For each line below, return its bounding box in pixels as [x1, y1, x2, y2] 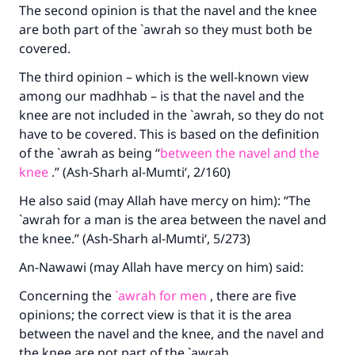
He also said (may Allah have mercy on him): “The [19, 192, 311, 209]
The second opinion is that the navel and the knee [19, 2, 317, 19]
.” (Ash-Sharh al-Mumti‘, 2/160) [48, 163, 234, 181]
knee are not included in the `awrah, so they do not [19, 106, 324, 124]
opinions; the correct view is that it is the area [19, 306, 292, 323]
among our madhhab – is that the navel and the [19, 87, 304, 105]
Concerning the [19, 287, 115, 304]
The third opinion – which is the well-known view [19, 68, 309, 86]
